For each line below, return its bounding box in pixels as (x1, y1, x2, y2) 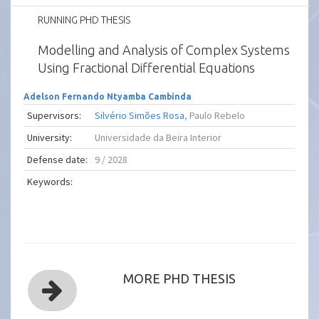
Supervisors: (27, 109, 82, 122)
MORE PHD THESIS (123, 271, 236, 286)
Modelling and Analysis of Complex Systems (38, 43, 291, 57)
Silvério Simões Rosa (95, 109, 185, 122)
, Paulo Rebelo (184, 109, 246, 122)
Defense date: (27, 153, 88, 166)
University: (27, 131, 73, 144)
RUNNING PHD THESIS (38, 14, 131, 26)
